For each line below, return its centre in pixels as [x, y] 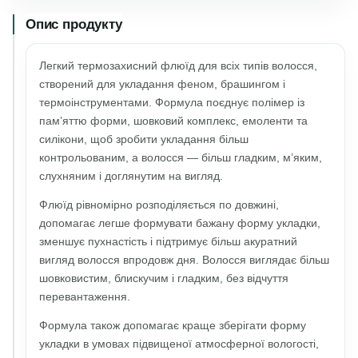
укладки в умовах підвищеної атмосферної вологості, [179, 343]
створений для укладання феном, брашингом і [162, 84]
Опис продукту [74, 24]
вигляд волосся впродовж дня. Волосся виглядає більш [184, 259]
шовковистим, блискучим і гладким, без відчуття [164, 278]
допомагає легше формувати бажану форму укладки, [180, 223]
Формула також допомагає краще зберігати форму [173, 325]
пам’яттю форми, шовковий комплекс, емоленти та [173, 120]
